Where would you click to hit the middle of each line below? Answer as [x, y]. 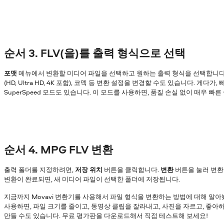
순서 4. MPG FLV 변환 [58, 149]
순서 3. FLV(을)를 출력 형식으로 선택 [95, 53]
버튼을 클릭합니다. [131, 169]
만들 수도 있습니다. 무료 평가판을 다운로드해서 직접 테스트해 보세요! [106, 216]
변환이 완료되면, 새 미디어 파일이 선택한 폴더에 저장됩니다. [92, 179]
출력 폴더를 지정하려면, [39, 169]
